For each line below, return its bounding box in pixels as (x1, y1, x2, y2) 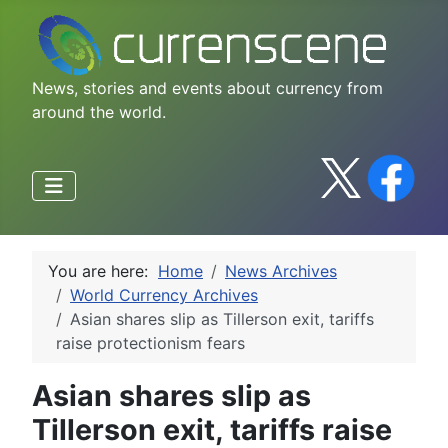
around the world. (32, 101, 166, 122)
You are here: (48, 260, 158, 281)
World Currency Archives (70, 284, 258, 305)
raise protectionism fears (56, 332, 245, 353)
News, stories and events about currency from (32, 77, 383, 98)
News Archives (225, 260, 337, 281)
